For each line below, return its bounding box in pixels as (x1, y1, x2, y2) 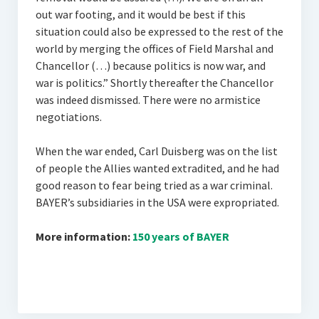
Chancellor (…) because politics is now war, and (35, 58, 266, 73)
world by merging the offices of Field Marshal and (35, 41, 273, 56)
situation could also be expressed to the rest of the (35, 24, 283, 38)
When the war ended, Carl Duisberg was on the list (35, 144, 278, 158)
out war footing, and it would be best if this (35, 7, 246, 21)
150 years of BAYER (132, 229, 229, 244)
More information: (35, 229, 132, 244)
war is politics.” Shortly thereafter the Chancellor (35, 75, 273, 90)
